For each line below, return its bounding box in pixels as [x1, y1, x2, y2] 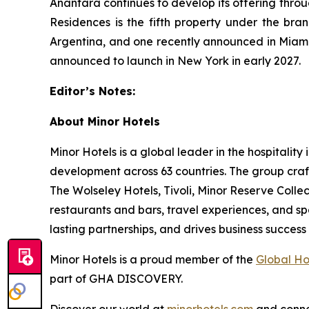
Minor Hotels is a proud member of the [50, 252, 256, 266]
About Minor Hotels [50, 114, 160, 128]
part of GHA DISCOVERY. [50, 272, 183, 286]
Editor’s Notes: [50, 84, 135, 98]
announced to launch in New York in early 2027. [50, 54, 301, 68]
